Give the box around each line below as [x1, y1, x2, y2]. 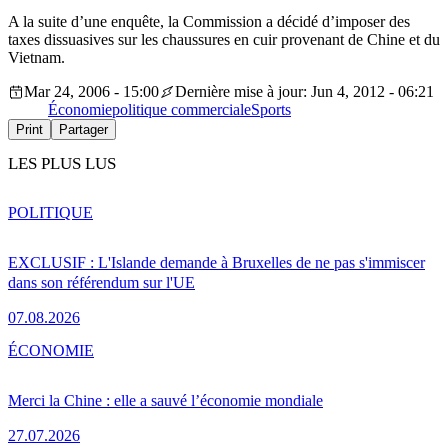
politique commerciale [112, 101, 251, 119]
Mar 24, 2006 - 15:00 [24, 83, 159, 101]
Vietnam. [8, 49, 65, 67]
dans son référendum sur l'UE [8, 273, 195, 291]
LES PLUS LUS [8, 154, 116, 174]
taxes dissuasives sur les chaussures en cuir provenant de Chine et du [8, 31, 440, 49]
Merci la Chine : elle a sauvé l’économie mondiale [8, 391, 323, 409]
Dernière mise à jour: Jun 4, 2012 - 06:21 [175, 83, 434, 101]
